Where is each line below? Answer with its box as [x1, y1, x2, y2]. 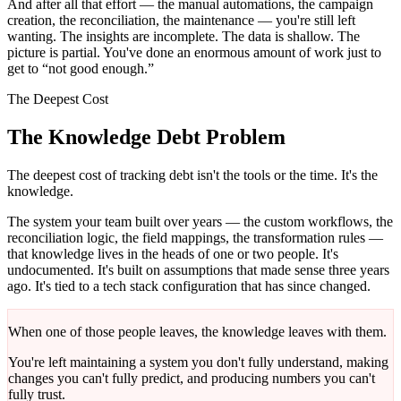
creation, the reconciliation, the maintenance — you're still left [7, 13, 355, 29]
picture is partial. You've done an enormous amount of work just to [7, 45, 381, 61]
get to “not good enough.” [7, 61, 154, 77]
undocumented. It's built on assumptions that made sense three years [7, 262, 389, 278]
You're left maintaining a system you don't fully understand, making [8, 354, 388, 371]
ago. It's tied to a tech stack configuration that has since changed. [7, 278, 371, 294]
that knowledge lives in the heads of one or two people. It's [7, 246, 338, 262]
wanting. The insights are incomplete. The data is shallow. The [7, 29, 360, 45]
